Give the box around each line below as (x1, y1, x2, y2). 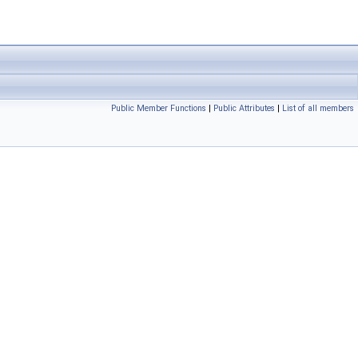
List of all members (282, 103, 354, 113)
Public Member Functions (111, 103, 206, 113)
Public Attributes (213, 103, 275, 113)
